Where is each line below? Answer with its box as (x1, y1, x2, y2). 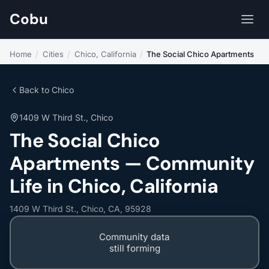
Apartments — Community (10, 151, 254, 176)
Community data (99, 231, 170, 243)
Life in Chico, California (10, 174, 218, 199)
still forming (109, 243, 160, 254)
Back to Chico (19, 85, 74, 95)
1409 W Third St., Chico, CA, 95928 (10, 204, 151, 214)
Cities (42, 49, 64, 59)
